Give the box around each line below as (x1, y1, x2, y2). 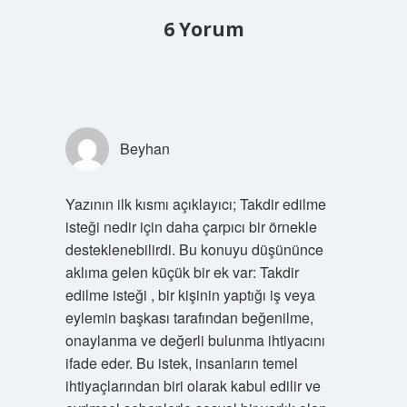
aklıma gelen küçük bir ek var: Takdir (65, 262, 299, 283)
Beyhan (119, 138, 170, 159)
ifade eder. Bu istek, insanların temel (65, 352, 298, 373)
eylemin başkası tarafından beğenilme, (65, 307, 313, 328)
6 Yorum (163, 16, 244, 42)
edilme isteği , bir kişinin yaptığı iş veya (65, 284, 315, 305)
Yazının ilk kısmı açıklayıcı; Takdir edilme (65, 194, 326, 214)
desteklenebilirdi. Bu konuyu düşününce (65, 239, 323, 260)
